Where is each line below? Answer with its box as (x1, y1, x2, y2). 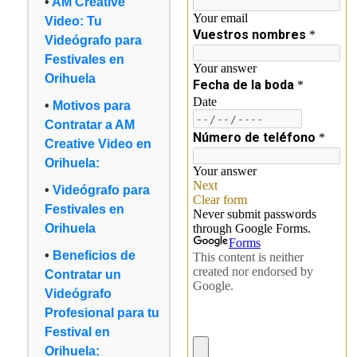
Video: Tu (45, 14, 103, 29)
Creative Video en (45, 137, 152, 151)
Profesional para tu (45, 306, 160, 320)
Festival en (45, 325, 111, 339)
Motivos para (53, 99, 131, 113)
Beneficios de (53, 249, 136, 263)
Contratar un (45, 268, 122, 282)
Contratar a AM (45, 118, 135, 132)
